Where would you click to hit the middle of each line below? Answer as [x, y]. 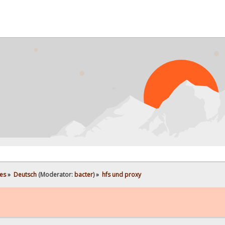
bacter [83, 174]
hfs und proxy [121, 174]
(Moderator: [55, 174]
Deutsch [25, 174]
